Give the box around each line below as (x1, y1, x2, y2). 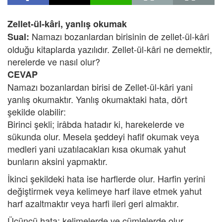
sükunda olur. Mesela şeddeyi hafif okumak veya (7, 130, 199, 143)
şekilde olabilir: (7, 105, 66, 118)
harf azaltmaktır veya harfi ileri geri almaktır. (7, 197, 179, 210)
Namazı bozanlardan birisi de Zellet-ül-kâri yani (7, 80, 193, 93)
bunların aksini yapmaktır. (7, 155, 108, 167)
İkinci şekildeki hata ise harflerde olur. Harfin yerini (7, 172, 205, 185)
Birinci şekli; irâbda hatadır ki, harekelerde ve (7, 117, 184, 130)
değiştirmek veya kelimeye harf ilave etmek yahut (7, 184, 202, 197)
